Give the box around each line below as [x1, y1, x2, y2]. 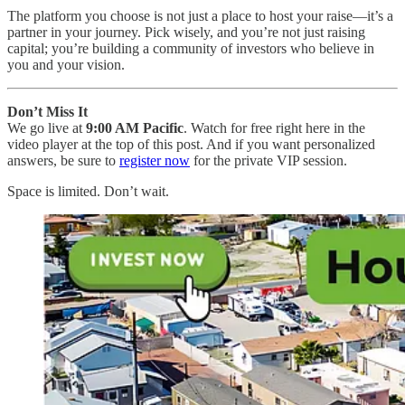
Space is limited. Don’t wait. [7, 183, 169, 199]
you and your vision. [7, 56, 125, 72]
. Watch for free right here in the [184, 119, 365, 136]
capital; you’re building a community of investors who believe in [7, 40, 374, 56]
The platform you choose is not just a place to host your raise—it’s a [7, 7, 393, 24]
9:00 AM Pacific [86, 119, 184, 136]
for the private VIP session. [190, 152, 347, 168]
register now [119, 152, 190, 168]
